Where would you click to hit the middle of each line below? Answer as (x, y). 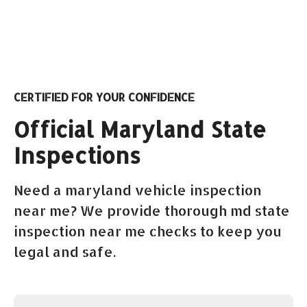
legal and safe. (65, 251)
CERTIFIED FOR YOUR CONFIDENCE (104, 97)
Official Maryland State (140, 129)
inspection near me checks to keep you (148, 231)
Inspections (77, 155)
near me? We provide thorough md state (152, 210)
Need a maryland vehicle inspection (138, 189)
